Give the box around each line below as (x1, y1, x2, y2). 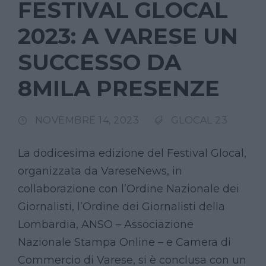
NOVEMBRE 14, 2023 (34, 114, 139, 126)
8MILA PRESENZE (18, 74, 220, 102)
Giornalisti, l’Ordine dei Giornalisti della (18, 199, 225, 213)
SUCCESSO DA (18, 48, 181, 75)
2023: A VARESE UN (18, 22, 238, 49)
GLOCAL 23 (170, 114, 227, 126)
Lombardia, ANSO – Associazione (18, 217, 194, 231)
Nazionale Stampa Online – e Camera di (18, 235, 231, 249)
